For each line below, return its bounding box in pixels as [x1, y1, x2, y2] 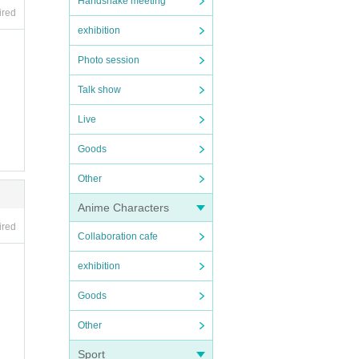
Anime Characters [78, 201, 169, 214]
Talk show [78, 84, 121, 95]
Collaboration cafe [78, 231, 158, 242]
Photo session [78, 54, 139, 66]
